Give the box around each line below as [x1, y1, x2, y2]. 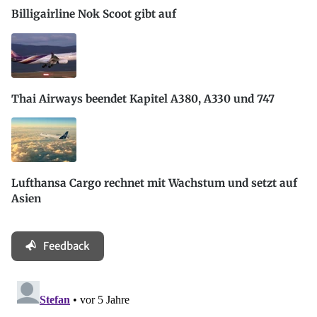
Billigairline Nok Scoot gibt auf [11, 7, 176, 21]
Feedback [43, 239, 90, 253]
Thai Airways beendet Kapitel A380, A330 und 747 [11, 91, 275, 105]
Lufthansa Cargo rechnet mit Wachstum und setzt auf [11, 176, 297, 190]
